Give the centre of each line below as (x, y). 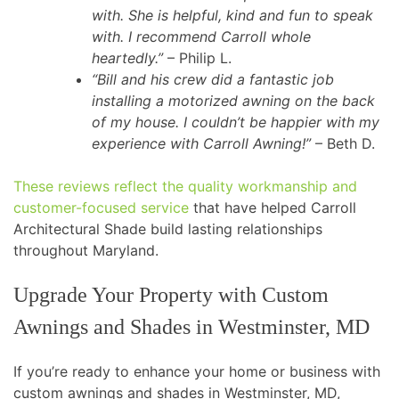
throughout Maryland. (86, 251)
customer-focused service (103, 208)
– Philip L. (197, 58)
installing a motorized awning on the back (233, 101)
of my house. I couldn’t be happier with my (236, 122)
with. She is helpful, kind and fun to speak (232, 16)
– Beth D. (345, 144)
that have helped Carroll (275, 208)
